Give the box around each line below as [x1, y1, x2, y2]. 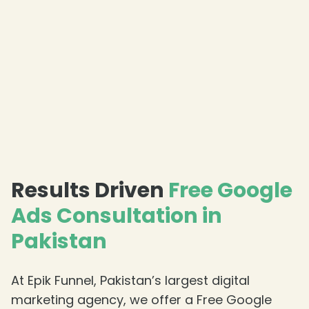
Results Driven [11, 175, 168, 205]
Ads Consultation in [11, 201, 222, 230]
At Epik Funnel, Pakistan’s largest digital [11, 271, 250, 289]
